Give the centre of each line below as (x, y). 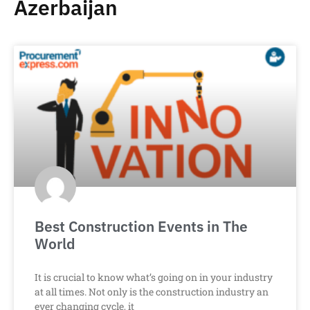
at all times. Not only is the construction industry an (152, 292)
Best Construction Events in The (141, 227)
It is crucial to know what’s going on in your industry (154, 277)
